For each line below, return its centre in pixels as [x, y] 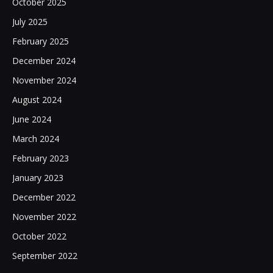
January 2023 [38, 178]
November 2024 [44, 80]
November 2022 [44, 217]
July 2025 [30, 22]
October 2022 [39, 236]
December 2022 [44, 197]
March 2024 [36, 139]
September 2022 [45, 256]
